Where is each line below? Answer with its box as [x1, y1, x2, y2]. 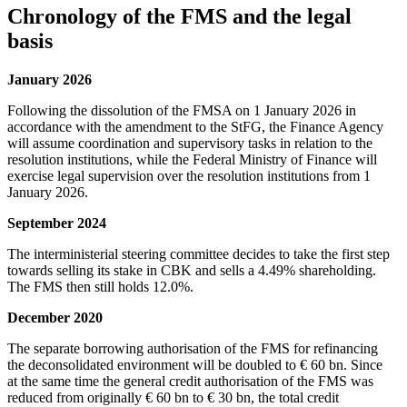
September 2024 [7, 214, 106, 231]
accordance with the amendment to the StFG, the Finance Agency [7, 118, 383, 134]
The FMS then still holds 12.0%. [7, 278, 194, 294]
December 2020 [7, 309, 103, 325]
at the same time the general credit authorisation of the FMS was [7, 372, 373, 389]
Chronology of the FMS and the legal [7, 4, 352, 28]
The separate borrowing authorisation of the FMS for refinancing [7, 340, 378, 356]
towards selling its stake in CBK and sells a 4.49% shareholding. [7, 262, 376, 278]
